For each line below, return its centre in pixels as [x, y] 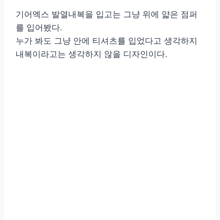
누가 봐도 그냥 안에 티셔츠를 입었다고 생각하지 [107, 41]
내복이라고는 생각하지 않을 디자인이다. [92, 54]
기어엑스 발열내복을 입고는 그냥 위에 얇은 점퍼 [107, 14]
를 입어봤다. [39, 28]
